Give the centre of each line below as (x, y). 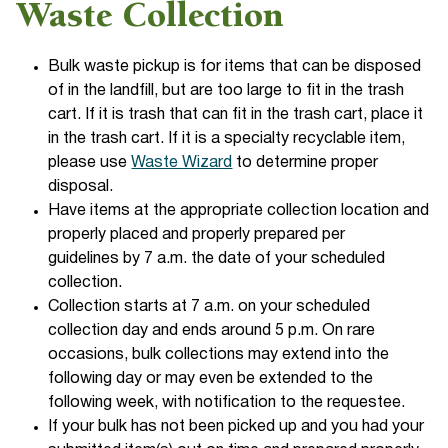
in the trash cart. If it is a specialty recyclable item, (227, 139)
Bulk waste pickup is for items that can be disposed (235, 67)
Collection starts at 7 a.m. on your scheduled (209, 307)
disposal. (81, 187)
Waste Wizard (182, 163)
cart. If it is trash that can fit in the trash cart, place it (236, 115)
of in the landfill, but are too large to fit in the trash (226, 91)
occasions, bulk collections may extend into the (219, 355)
